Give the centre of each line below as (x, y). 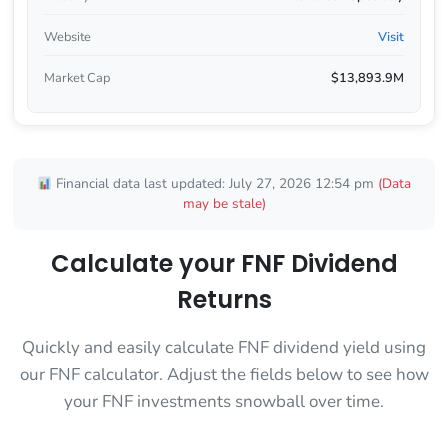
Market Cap (76, 77)
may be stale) (224, 204)
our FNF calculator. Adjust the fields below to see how (224, 375)
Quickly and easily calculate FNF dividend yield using (224, 348)
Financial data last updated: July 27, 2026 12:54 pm (215, 184)
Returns (224, 300)
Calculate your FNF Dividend (224, 264)
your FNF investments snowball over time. (224, 402)
